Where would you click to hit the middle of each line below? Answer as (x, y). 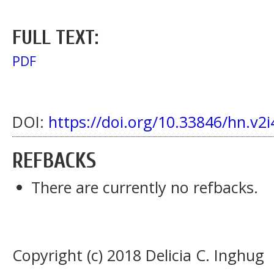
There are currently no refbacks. (145, 187)
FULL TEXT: (55, 37)
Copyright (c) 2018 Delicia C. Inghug (138, 255)
